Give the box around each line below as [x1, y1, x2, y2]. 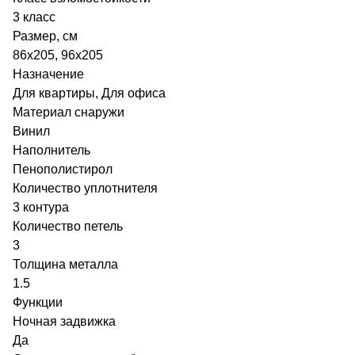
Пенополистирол [13, 162, 113, 176]
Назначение [13, 67, 84, 81]
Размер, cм [13, 29, 78, 43]
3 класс [13, 10, 55, 24]
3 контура [13, 200, 69, 214]
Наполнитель [13, 143, 90, 157]
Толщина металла [13, 257, 118, 271]
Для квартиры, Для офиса [13, 86, 166, 100]
